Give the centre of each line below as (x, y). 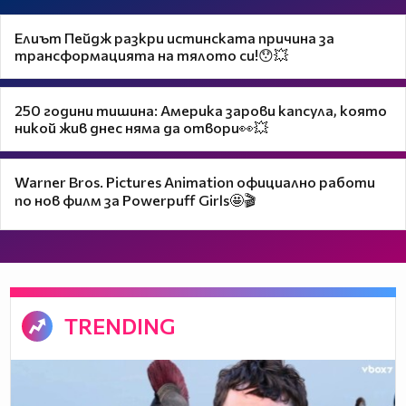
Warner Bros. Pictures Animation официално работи (195, 182)
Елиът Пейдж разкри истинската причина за (175, 38)
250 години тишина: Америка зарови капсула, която (201, 111)
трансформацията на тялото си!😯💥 (152, 55)
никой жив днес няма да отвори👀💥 (142, 128)
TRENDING (119, 325)
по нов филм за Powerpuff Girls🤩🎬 (135, 200)
